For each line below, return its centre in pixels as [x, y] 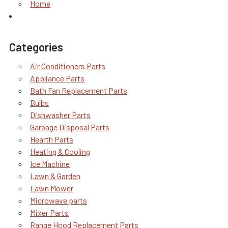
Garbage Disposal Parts [70, 127]
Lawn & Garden [55, 176]
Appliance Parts [58, 78]
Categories [36, 47]
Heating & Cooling [60, 151]
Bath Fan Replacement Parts [79, 90]
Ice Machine [50, 164]
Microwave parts [59, 200]
